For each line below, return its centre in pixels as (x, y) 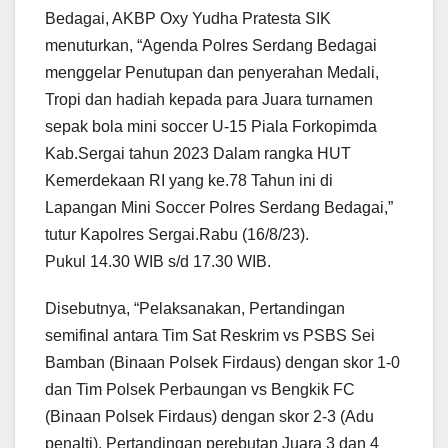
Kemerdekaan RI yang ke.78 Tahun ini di (189, 180)
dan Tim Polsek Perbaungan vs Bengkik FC (200, 389)
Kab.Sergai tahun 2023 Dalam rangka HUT (198, 153)
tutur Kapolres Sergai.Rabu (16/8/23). (177, 234)
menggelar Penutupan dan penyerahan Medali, (212, 72)
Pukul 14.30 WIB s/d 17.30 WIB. (158, 261)
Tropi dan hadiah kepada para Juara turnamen (209, 99)
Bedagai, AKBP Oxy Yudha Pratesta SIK (188, 18)
